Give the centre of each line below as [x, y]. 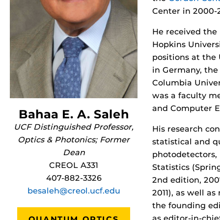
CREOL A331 [74, 165]
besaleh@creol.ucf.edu [74, 191]
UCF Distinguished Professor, [74, 127]
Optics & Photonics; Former [74, 140]
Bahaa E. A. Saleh [74, 114]
